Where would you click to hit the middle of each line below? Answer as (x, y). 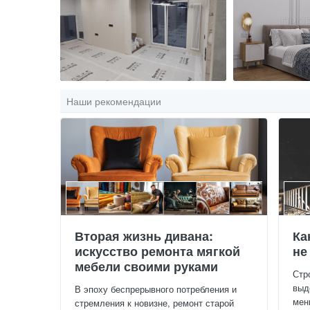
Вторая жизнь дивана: (144, 236)
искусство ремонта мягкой (157, 251)
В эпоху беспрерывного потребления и (156, 289)
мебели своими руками (146, 266)
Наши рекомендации (114, 101)
